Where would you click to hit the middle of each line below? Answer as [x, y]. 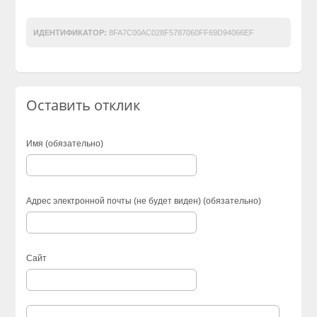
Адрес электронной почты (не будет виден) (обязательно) [144, 201]
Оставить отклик [83, 105]
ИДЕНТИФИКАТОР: [70, 32]
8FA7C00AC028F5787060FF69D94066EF [181, 32]
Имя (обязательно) [65, 143]
